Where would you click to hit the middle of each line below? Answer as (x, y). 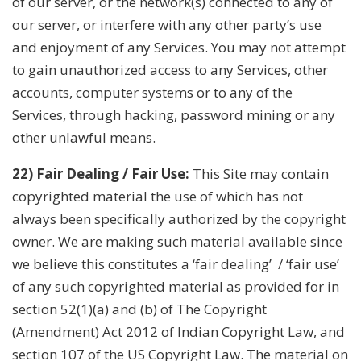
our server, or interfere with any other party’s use (167, 24)
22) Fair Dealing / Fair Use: (101, 173)
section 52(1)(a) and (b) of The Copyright (139, 309)
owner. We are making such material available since (177, 241)
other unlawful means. (84, 137)
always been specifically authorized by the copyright (179, 218)
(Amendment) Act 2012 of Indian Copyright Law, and (178, 331)
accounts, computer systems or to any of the (152, 92)
